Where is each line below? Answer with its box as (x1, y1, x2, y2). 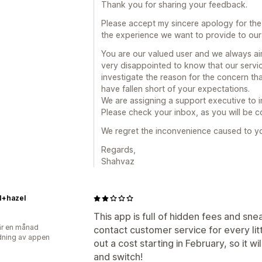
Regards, (101, 144, 136, 154)
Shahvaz (101, 156, 135, 166)
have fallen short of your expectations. (101, 84, 250, 94)
